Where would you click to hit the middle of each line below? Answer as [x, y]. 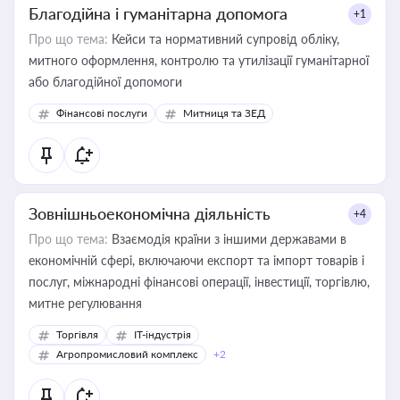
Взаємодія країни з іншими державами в [227, 239]
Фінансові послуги [102, 113]
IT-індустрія [162, 334]
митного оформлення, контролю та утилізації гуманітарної [199, 60]
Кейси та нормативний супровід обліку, [224, 39]
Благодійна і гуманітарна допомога [158, 13]
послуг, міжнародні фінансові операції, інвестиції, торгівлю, [199, 282]
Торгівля [77, 334]
